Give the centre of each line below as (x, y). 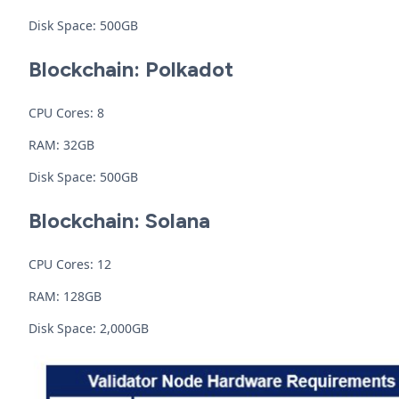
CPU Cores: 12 (70, 264)
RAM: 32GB (61, 145)
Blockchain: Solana (119, 220)
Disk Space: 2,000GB (89, 328)
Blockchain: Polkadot (131, 69)
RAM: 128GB (65, 296)
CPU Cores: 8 (66, 113)
